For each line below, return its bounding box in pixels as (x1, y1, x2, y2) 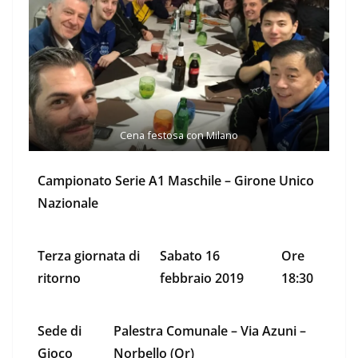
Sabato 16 (160, 247, 220, 265)
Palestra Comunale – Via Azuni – (113, 322, 306, 340)
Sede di (38, 322, 82, 340)
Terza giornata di (38, 247, 140, 265)
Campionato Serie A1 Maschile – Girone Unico (38, 172, 314, 190)
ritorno (38, 269, 81, 288)
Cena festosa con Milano (120, 127, 238, 142)
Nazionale (38, 194, 98, 213)
